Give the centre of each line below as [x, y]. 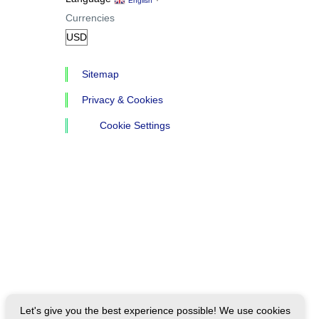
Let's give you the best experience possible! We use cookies [155, 310]
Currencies [90, 17]
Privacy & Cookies [122, 99]
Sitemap [100, 74]
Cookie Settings [135, 125]
